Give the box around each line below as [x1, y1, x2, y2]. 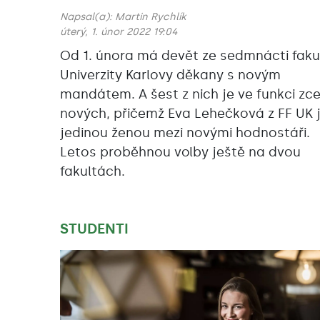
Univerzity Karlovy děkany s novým [60, 67, 281, 84]
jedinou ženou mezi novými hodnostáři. [60, 125, 310, 141]
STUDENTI [60, 220, 129, 238]
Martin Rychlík [115, 11, 186, 24]
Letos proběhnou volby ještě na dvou [60, 144, 301, 161]
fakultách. [60, 164, 125, 180]
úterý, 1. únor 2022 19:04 [60, 26, 177, 39]
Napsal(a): [60, 11, 115, 24]
